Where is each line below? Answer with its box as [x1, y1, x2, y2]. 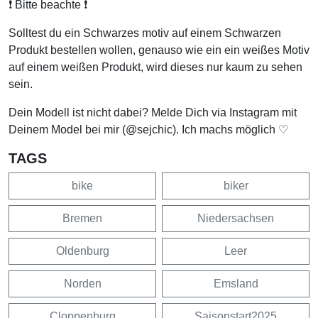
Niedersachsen [197, 212, 274, 225]
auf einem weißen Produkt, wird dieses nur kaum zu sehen [9, 61, 302, 74]
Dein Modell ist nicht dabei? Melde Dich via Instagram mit [9, 106, 297, 119]
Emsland [213, 278, 258, 290]
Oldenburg [55, 245, 109, 258]
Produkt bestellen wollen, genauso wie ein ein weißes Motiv [9, 44, 309, 57]
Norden [63, 278, 102, 290]
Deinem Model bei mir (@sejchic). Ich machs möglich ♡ [9, 124, 288, 136]
